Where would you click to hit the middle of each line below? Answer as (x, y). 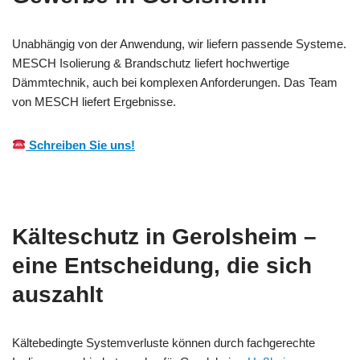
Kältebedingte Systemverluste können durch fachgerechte (164, 342)
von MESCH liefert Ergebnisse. (94, 101)
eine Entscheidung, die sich (162, 265)
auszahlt (57, 294)
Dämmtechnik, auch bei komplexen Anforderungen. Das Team (175, 82)
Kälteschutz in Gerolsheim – (164, 236)
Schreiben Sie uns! (81, 145)
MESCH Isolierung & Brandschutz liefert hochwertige (151, 63)
